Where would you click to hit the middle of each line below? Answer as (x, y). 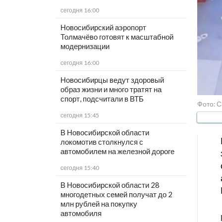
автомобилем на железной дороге (117, 151)
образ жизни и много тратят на (111, 89)
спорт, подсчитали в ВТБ (102, 99)
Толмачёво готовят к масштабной (117, 37)
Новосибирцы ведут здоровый (112, 80)
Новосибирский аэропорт (103, 28)
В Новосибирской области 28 (110, 185)
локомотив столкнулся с (102, 142)
